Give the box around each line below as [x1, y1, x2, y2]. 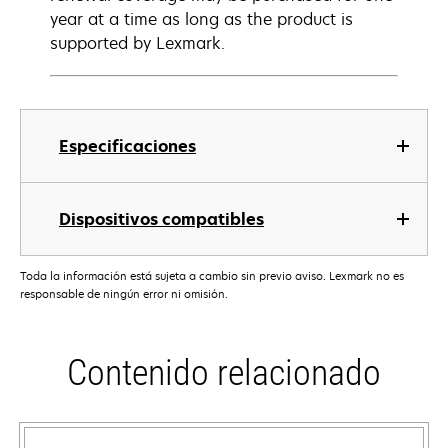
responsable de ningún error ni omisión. [20, 286, 228, 302]
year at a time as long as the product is [50, 8, 353, 30]
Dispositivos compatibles [59, 208, 264, 230]
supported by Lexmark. [50, 32, 225, 54]
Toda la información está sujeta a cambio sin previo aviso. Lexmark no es [20, 268, 404, 284]
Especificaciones [59, 135, 196, 157]
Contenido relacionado [67, 352, 381, 395]
